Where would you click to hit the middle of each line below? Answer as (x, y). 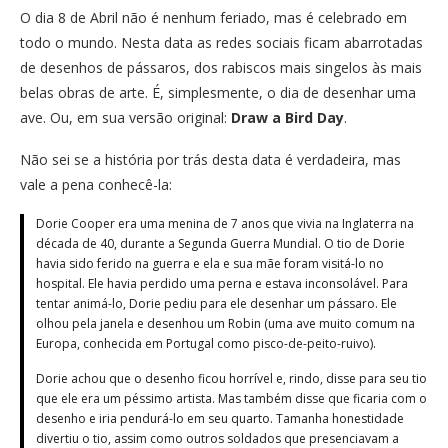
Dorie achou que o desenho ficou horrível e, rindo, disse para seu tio (231, 378)
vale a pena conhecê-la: (96, 184)
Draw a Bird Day (287, 117)
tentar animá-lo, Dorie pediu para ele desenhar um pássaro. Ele (216, 303)
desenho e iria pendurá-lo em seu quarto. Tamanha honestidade (220, 418)
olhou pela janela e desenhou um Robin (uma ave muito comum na (225, 323)
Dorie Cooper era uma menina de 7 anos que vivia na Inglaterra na (225, 223)
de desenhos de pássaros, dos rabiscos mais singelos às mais (221, 67)
